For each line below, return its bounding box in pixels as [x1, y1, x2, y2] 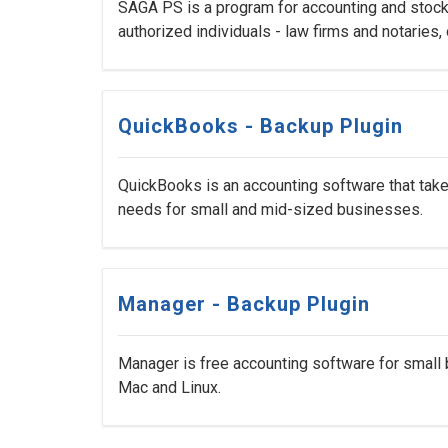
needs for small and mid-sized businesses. [118, 200, 423, 220]
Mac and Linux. [118, 378, 221, 398]
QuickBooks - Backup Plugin [118, 114, 403, 139]
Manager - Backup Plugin [118, 292, 370, 317]
